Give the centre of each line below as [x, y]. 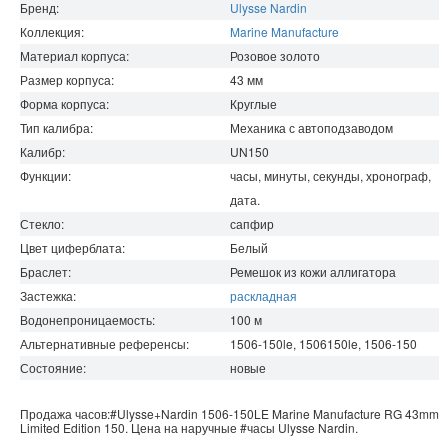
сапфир [252, 224]
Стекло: [42, 224]
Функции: [45, 176]
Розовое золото [275, 56]
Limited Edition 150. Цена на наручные [128, 428]
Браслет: [45, 272]
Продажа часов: [65, 414]
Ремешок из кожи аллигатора [313, 272]
